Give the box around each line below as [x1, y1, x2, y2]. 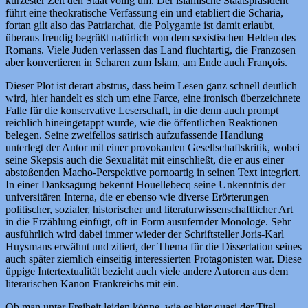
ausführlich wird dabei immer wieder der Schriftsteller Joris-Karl [5, 228, 284, 240]
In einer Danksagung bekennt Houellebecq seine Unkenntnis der [5, 178, 285, 190]
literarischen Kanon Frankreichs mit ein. [5, 277, 179, 289]
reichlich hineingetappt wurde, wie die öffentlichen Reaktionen [5, 116, 278, 129]
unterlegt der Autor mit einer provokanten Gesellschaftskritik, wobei [5, 141, 300, 153]
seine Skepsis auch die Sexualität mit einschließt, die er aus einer [5, 153, 284, 166]
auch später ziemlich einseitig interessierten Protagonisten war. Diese [5, 252, 302, 265]
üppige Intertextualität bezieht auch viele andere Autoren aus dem [5, 265, 288, 277]
